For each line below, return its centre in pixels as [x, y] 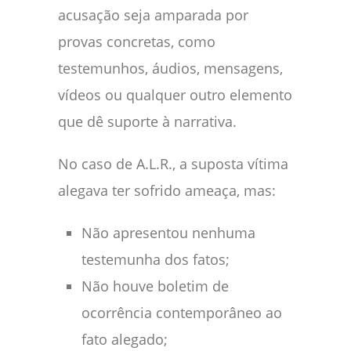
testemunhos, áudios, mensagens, [170, 68]
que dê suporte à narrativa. [147, 121]
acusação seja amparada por [153, 14]
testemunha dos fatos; [156, 259]
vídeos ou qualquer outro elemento [175, 94]
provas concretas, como [137, 41]
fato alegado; [125, 339]
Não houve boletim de [155, 286]
